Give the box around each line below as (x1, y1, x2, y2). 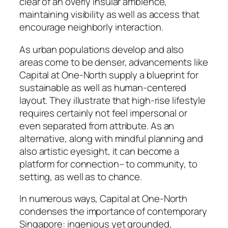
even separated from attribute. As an (19, 119, 175, 132)
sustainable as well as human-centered (19, 80, 187, 94)
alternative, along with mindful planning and (19, 131, 203, 145)
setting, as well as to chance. (19, 169, 142, 183)
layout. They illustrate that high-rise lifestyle (19, 93, 206, 107)
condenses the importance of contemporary (19, 205, 207, 218)
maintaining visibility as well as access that (19, 8, 199, 21)
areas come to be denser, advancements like (19, 55, 208, 69)
